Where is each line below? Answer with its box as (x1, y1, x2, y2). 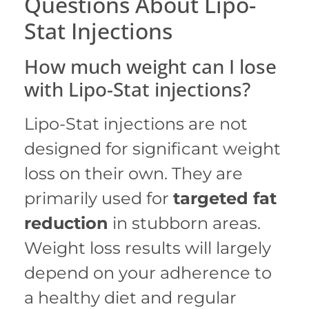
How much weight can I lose (24, 53, 277, 80)
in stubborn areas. (108, 213, 261, 234)
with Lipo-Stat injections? (24, 76, 250, 103)
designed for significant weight (24, 139, 281, 159)
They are (172, 163, 243, 184)
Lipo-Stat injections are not (24, 114, 248, 134)
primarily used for (24, 188, 173, 209)
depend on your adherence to (24, 263, 272, 283)
